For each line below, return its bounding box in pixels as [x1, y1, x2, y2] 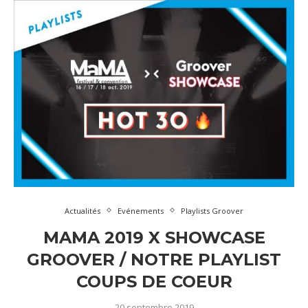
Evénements [118, 205, 164, 216]
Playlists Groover [181, 205, 243, 216]
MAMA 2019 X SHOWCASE [43, 227, 265, 247]
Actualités [65, 205, 100, 216]
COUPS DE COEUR [76, 271, 232, 291]
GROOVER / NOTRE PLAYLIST [27, 249, 281, 269]
